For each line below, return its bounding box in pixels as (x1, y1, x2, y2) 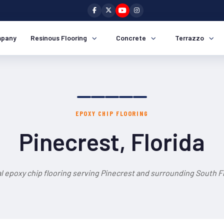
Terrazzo (175, 33, 204, 42)
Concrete (116, 33, 146, 42)
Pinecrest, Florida (19, 127, 205, 156)
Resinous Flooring (30, 33, 87, 42)
